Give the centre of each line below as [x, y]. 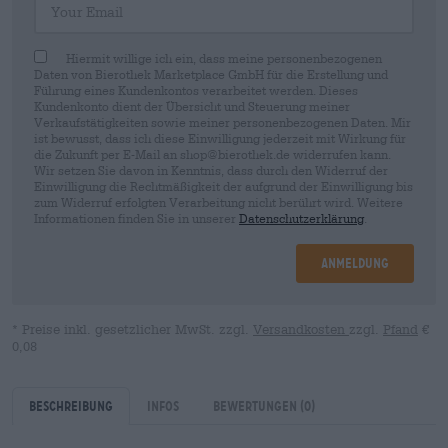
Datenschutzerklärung [301, 218]
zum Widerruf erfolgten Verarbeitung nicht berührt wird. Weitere [218, 202]
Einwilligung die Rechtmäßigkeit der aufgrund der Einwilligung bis [223, 186]
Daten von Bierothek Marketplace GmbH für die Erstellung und [211, 74]
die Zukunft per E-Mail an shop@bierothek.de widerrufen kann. [212, 154]
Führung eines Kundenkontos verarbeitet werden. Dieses [196, 90]
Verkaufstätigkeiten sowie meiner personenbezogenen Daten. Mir [222, 122]
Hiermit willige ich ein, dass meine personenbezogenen [224, 58]
